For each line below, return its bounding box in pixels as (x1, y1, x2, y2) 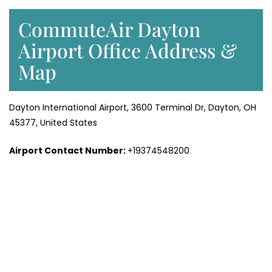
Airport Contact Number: (9, 144, 127, 157)
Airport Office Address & (18, 37, 237, 64)
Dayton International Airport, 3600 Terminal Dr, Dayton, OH (9, 101, 256, 114)
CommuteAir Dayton (18, 16, 200, 42)
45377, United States (9, 117, 97, 129)
